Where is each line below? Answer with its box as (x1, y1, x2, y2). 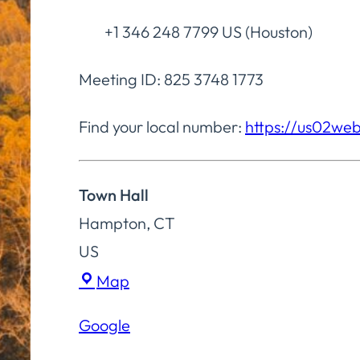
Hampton (79, 213, 146, 234)
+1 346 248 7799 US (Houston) (79, 22, 313, 43)
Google (79, 315, 130, 336)
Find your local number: (79, 117, 245, 137)
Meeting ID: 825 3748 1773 (79, 69, 264, 90)
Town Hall (79, 185, 149, 206)
